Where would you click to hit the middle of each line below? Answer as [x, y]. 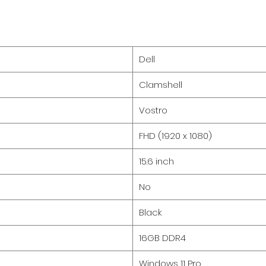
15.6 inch [156, 161]
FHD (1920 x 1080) [175, 135]
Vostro [153, 110]
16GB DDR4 [162, 237]
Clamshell [161, 84]
